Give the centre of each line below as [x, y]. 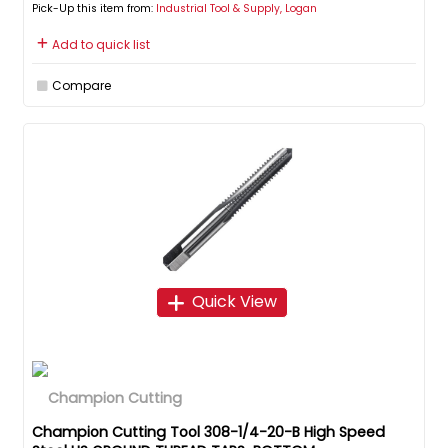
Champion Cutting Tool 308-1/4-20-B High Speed [208, 431]
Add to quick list [101, 44]
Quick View [234, 301]
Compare [81, 86]
